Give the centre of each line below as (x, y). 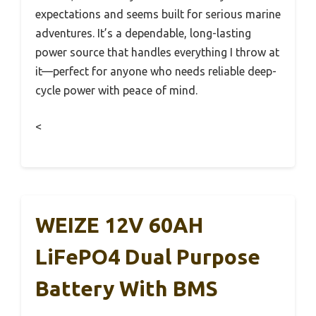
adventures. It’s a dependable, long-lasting (143, 33)
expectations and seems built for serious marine (158, 14)
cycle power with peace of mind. (116, 90)
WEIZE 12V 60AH (119, 225)
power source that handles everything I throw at (157, 52)
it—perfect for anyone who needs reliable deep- (156, 71)
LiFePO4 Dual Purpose (148, 256)
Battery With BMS (127, 288)
